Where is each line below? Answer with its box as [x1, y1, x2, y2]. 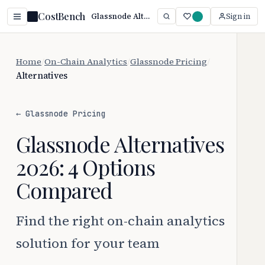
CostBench [38, 10, 85, 22]
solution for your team [16, 234, 160, 253]
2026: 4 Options [16, 153, 155, 181]
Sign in [226, 11, 250, 21]
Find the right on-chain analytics [16, 211, 225, 230]
